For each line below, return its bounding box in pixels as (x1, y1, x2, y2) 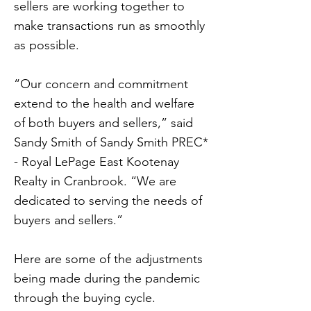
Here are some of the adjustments (14, 251, 203, 267)
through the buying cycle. (14, 290, 155, 305)
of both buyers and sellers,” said (14, 115, 193, 131)
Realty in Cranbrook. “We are (14, 174, 176, 189)
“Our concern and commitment (14, 76, 188, 92)
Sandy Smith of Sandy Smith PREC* (14, 135, 208, 150)
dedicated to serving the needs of (14, 193, 202, 208)
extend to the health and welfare (14, 96, 194, 111)
